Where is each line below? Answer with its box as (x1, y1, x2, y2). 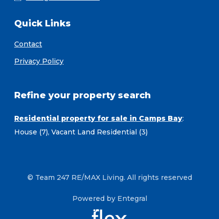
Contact (14, 40, 42, 49)
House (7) (14, 128, 48, 137)
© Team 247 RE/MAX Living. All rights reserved (27, 173, 192, 182)
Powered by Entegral (72, 194, 147, 203)
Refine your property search (14, 90, 151, 101)
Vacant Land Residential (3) (51, 128, 148, 137)
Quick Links (14, 18, 71, 29)
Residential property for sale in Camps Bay (14, 114, 182, 123)
